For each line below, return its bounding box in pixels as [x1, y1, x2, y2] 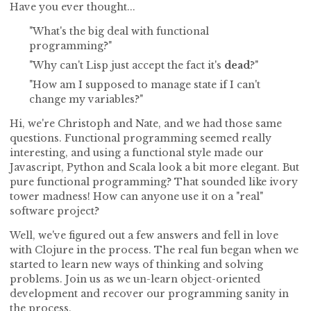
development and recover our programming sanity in [10, 287, 289, 300]
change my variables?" [29, 92, 143, 106]
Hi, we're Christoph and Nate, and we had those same [10, 117, 282, 130]
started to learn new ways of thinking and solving [10, 258, 263, 271]
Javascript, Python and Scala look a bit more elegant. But [10, 160, 299, 174]
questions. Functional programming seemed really [10, 131, 271, 144]
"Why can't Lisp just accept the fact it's [29, 58, 224, 72]
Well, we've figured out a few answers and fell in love [10, 228, 278, 242]
